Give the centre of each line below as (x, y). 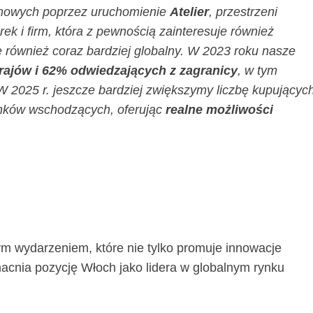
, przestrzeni (243, 12)
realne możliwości (220, 109)
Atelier (190, 12)
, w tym (258, 70)
